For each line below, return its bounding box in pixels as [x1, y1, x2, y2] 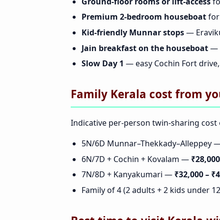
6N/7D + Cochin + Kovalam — [82, 153, 192, 165]
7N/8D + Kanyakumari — [82, 169, 175, 180]
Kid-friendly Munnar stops [82, 27, 185, 38]
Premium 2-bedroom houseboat [82, 11, 207, 23]
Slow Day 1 [82, 58, 124, 69]
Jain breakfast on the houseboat [82, 42, 209, 54]
